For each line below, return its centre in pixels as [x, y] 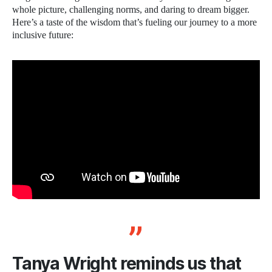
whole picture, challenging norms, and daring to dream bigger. [131, 10]
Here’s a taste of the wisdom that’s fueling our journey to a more [134, 23]
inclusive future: [43, 36]
